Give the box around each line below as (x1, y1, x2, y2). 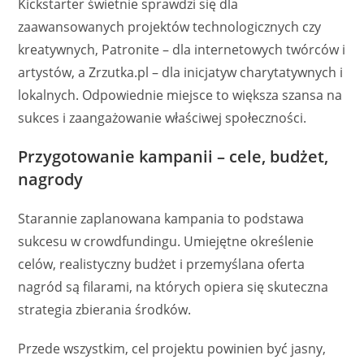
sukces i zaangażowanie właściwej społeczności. (18, 108, 307, 127)
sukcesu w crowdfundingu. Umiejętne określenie (18, 232, 314, 250)
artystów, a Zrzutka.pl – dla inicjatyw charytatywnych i (18, 63, 344, 81)
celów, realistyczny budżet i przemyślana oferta (18, 254, 305, 273)
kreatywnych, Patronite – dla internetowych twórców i (18, 40, 346, 58)
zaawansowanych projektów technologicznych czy (18, 17, 322, 36)
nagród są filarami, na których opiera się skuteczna (18, 277, 329, 296)
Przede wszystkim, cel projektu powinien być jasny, (18, 339, 327, 357)
